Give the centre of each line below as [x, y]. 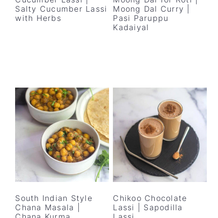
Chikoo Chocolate [150, 198]
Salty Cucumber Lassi [61, 9]
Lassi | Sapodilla [148, 208]
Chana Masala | [48, 208]
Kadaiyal [131, 27]
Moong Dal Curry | [152, 9]
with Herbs [38, 18]
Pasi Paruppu [141, 18]
